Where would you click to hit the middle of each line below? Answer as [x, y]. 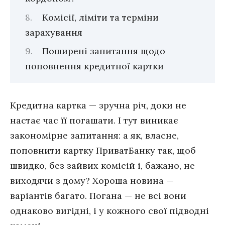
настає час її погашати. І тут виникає [94, 121]
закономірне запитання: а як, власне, [94, 136]
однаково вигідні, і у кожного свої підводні [109, 211]
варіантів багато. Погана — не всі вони [98, 196]
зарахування [54, 32]
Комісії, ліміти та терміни [100, 17]
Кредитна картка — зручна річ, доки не [98, 105]
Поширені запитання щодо [103, 51]
